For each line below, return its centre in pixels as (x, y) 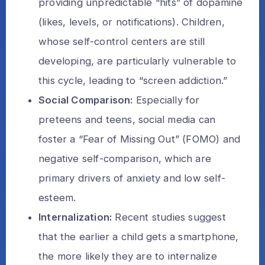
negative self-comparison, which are (125, 158)
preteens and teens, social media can (127, 119)
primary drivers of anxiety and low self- (132, 178)
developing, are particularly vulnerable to (138, 61)
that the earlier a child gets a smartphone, (139, 236)
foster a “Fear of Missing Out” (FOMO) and (140, 139)
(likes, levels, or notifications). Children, (132, 22)
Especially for (166, 100)
